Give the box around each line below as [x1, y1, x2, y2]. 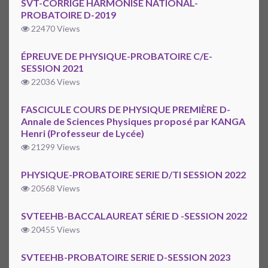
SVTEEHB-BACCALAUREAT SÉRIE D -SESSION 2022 [21, 210, 247, 222]
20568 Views [29, 183, 80, 194]
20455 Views [29, 224, 80, 235]
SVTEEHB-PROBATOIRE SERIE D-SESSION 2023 [21, 251, 230, 263]
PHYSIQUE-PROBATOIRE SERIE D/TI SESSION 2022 [21, 169, 246, 181]
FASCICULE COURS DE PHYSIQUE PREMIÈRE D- [21, 103, 230, 115]
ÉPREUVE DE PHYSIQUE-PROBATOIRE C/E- [21, 50, 212, 62]
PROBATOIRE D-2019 [21, 9, 116, 21]
